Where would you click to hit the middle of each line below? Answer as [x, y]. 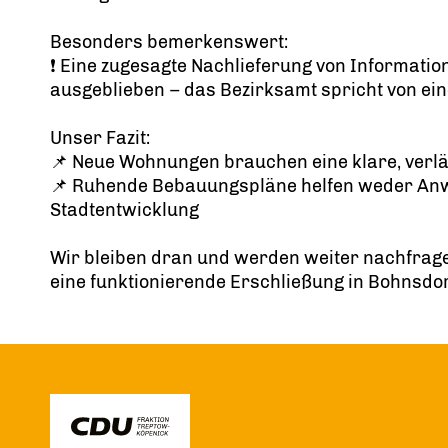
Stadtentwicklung [124, 210]
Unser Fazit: [100, 138]
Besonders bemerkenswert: [169, 42]
